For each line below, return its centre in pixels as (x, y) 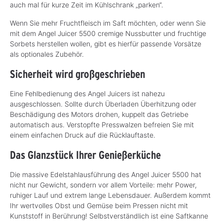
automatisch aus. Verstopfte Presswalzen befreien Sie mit (102, 124)
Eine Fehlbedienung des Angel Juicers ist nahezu (87, 93)
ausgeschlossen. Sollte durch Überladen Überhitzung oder (103, 104)
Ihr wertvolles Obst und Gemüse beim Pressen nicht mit (99, 205)
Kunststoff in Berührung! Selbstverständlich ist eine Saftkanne (109, 216)
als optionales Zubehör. (47, 54)
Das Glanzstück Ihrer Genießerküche (85, 154)
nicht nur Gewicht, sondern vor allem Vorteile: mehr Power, (103, 184)
